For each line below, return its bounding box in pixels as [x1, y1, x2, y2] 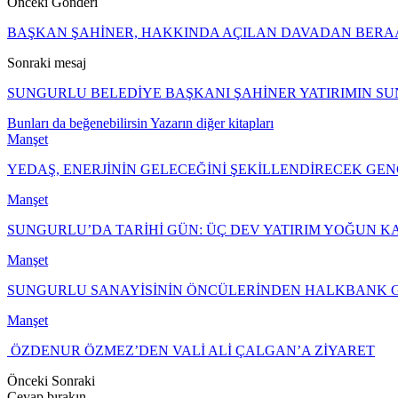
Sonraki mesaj [7, 54, 86, 70]
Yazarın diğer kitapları [150, 115, 274, 131]
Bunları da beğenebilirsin [7, 115, 147, 131]
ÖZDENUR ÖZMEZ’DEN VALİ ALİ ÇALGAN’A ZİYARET [7, 342, 375, 358]
